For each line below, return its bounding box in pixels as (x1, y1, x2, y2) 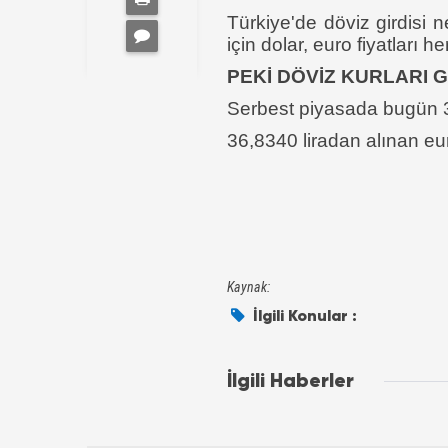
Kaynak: (227, 279, 270, 296)
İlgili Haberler (227, 368, 354, 394)
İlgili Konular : (249, 305, 358, 326)
